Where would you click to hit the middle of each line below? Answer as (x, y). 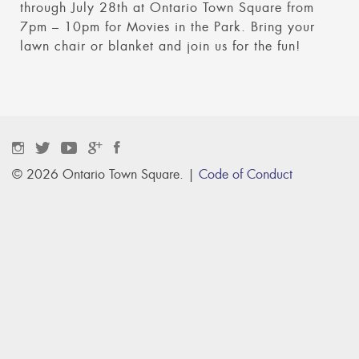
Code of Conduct (246, 174)
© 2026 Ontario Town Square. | (105, 174)
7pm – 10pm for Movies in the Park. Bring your (167, 27)
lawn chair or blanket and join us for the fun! (160, 46)
